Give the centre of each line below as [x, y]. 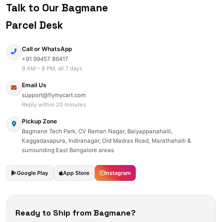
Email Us [34, 85]
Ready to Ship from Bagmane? [76, 213]
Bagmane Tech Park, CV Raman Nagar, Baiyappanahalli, [97, 131]
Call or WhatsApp [47, 49]
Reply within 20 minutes [54, 104]
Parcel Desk [34, 25]
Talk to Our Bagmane [57, 8]
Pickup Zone [39, 121]
